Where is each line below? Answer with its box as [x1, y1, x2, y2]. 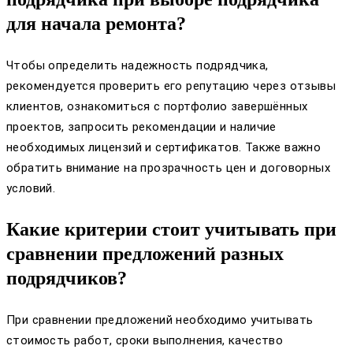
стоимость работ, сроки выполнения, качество [6, 333, 284, 347]
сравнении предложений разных [6, 243, 284, 264]
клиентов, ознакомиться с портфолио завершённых [6, 98, 308, 113]
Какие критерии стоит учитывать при [6, 218, 336, 240]
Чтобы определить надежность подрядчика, [6, 58, 269, 72]
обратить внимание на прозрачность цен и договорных [6, 160, 330, 175]
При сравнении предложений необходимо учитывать [6, 312, 314, 327]
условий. [6, 180, 56, 195]
